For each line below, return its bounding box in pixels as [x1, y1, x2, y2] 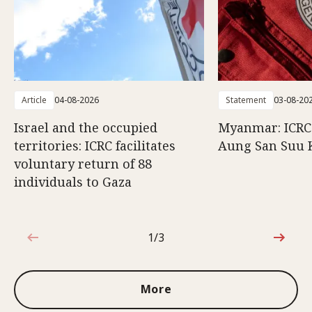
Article [22, 93, 47, 106]
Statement [226, 93, 266, 106]
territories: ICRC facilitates [14, 136, 175, 154]
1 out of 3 [147, 237, 196, 252]
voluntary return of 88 [14, 155, 152, 172]
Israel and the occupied [14, 118, 157, 136]
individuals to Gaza [14, 173, 132, 190]
